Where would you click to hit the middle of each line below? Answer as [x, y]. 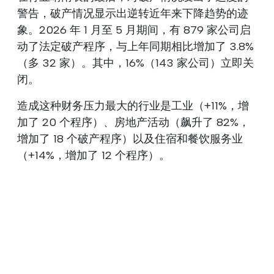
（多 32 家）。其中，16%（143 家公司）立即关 [135, 63]
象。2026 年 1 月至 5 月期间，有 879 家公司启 [134, 30]
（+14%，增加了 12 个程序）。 [94, 155]
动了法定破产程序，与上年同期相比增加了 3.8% [135, 46]
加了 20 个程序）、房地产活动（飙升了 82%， [133, 122]
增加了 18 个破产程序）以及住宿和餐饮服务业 [130, 139]
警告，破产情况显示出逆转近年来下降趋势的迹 [133, 13]
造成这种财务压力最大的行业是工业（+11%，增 [133, 106]
